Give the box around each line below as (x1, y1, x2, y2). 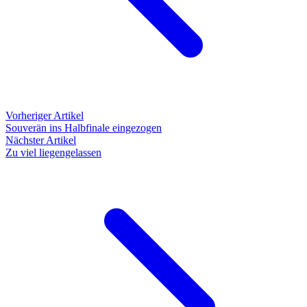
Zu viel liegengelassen (5, 147, 101, 159)
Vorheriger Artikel (5, 110, 84, 122)
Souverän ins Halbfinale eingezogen (5, 122, 162, 134)
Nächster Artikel (5, 134, 76, 147)
